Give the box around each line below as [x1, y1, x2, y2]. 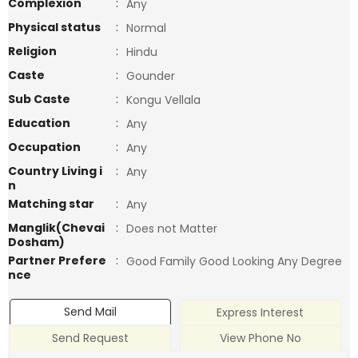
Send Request [52, 330, 129, 347]
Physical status [8, 19, 101, 35]
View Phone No [219, 330, 301, 347]
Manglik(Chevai [8, 220, 105, 236]
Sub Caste [8, 91, 70, 107]
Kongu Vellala [126, 92, 201, 108]
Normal [126, 20, 166, 36]
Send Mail [64, 304, 117, 320]
